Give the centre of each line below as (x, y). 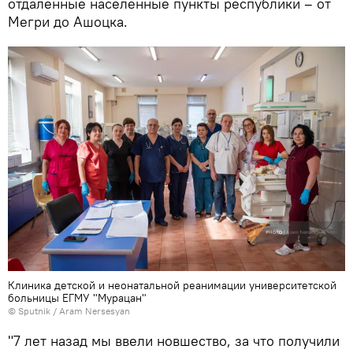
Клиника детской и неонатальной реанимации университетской (172, 285)
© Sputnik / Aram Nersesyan (69, 310)
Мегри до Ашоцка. (68, 22)
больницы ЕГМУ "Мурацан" (77, 297)
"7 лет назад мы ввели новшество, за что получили (174, 340)
